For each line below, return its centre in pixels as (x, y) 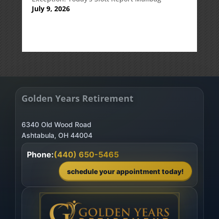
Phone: (40, 154)
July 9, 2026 (51, 8)
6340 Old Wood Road (56, 124)
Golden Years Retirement (77, 98)
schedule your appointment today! (126, 171)
